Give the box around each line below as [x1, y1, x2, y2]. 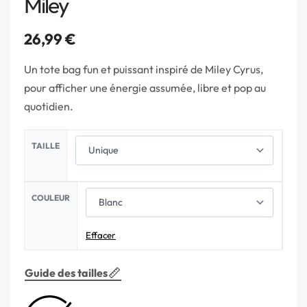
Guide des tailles [25, 265, 108, 280]
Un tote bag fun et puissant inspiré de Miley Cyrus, [24, 62, 263, 76]
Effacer [86, 229, 116, 241]
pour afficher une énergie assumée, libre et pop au [24, 80, 266, 95]
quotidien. [24, 99, 73, 113]
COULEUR [32, 192, 70, 203]
